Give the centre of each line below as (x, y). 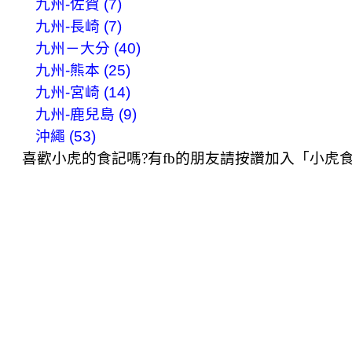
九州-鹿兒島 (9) (86, 114)
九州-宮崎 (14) (82, 92)
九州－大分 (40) (88, 48)
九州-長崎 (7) (78, 26)
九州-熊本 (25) (82, 70)
